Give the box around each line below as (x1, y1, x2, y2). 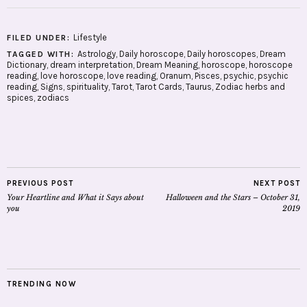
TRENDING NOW (7, 280, 76, 289)
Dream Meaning (136, 60, 198, 71)
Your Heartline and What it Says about (7, 193, 144, 203)
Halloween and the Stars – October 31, (166, 193, 300, 203)
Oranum (160, 71, 191, 82)
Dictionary (7, 60, 47, 71)
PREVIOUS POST (7, 179, 73, 188)
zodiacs (37, 93, 69, 103)
